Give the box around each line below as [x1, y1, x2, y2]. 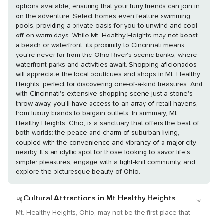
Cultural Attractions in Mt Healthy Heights [29, 193, 176, 203]
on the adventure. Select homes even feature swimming [16, 12, 190, 20]
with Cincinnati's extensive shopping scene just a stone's [16, 90, 193, 98]
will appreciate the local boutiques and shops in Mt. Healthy [16, 70, 200, 79]
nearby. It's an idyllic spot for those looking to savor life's [16, 148, 190, 157]
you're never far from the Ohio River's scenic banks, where [16, 51, 197, 59]
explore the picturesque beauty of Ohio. [16, 167, 140, 176]
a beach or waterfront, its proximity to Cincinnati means [16, 41, 184, 50]
